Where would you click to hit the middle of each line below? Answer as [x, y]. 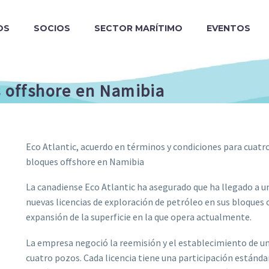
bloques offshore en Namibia [85, 161]
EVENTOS [228, 28]
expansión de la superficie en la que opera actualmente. [139, 217]
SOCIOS [52, 28]
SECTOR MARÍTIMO [138, 28]
